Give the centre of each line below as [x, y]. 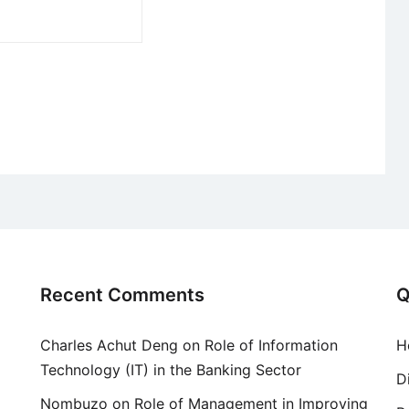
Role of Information [271, 346]
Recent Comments [122, 295]
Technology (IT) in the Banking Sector [171, 370]
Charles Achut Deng [109, 346]
